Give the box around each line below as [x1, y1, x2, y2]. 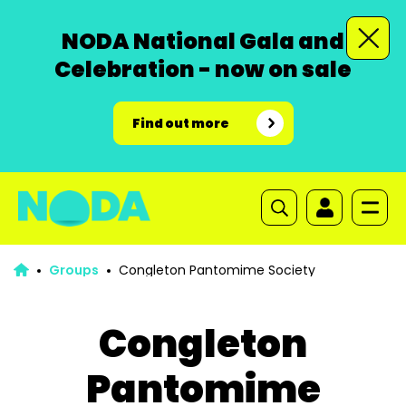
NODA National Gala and [62, 26, 344, 56]
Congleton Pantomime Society [118, 261, 315, 279]
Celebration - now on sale [54, 54, 352, 84]
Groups [48, 261, 99, 279]
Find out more [131, 114, 229, 132]
